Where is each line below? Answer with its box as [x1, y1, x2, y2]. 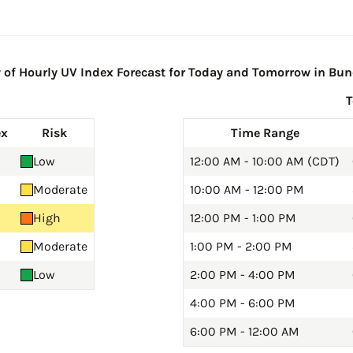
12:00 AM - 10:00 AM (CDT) [190, 154, 340, 169]
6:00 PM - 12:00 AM [190, 324, 299, 340]
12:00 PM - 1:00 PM [190, 210, 296, 226]
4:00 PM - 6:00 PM [190, 295, 295, 311]
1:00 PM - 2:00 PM [190, 239, 292, 255]
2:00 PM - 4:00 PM [190, 267, 295, 283]
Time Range [230, 125, 299, 141]
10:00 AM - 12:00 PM [190, 182, 304, 198]
